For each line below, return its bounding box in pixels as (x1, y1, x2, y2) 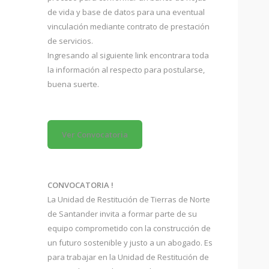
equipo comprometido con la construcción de (47, 223, 211, 234)
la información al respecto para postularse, (47, 64, 205, 75)
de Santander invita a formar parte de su (47, 208, 197, 219)
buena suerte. (47, 79, 99, 89)
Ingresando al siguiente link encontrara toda (47, 50, 209, 61)
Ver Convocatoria (62, 129, 128, 140)
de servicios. (47, 35, 93, 46)
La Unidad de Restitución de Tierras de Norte (47, 194, 210, 205)
